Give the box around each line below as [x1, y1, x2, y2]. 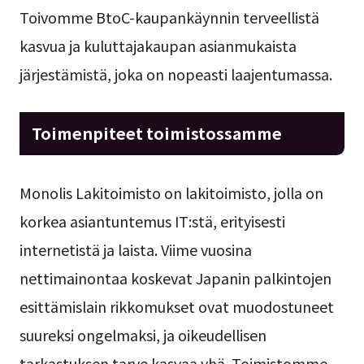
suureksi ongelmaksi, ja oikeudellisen [19, 324, 266, 346]
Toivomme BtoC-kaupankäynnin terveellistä [19, 6, 319, 28]
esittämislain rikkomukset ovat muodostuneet [19, 296, 334, 318]
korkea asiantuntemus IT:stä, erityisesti [19, 210, 285, 232]
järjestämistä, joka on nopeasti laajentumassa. [19, 63, 332, 84]
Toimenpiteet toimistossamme [31, 120, 282, 145]
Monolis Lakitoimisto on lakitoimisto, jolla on [19, 182, 323, 204]
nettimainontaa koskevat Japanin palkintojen [19, 267, 331, 289]
